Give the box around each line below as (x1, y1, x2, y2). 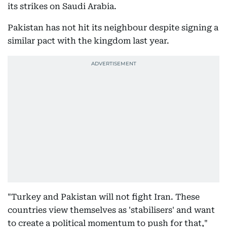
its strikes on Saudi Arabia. (8, 2, 119, 11)
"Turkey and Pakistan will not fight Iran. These (8, 192, 200, 202)
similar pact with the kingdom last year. (8, 36, 169, 46)
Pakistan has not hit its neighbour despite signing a (8, 23, 218, 32)
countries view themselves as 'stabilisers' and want (8, 205, 215, 215)
